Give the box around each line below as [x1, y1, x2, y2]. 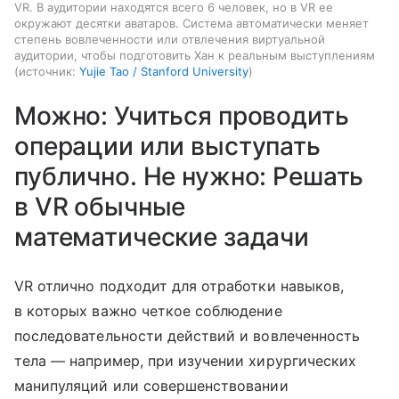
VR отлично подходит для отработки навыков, [14, 277, 345, 296]
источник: [19, 64, 76, 79]
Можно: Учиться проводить [14, 101, 349, 132]
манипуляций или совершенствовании [14, 377, 289, 395]
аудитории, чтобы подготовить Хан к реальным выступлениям [14, 48, 375, 63]
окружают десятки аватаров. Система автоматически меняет [14, 16, 369, 31]
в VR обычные [14, 191, 186, 223]
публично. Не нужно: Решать [14, 161, 364, 192]
